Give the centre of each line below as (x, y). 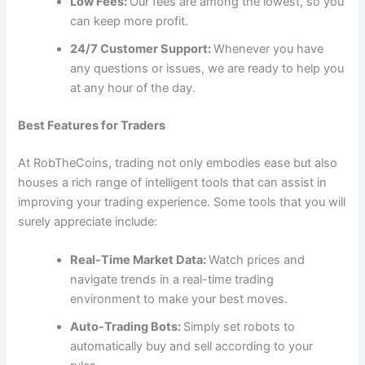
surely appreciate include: (88, 221)
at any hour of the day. (133, 88)
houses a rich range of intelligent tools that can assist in (173, 182)
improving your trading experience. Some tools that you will (182, 202)
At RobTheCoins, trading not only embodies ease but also (178, 163)
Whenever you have (269, 49)
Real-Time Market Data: (140, 260)
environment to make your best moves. (181, 299)
